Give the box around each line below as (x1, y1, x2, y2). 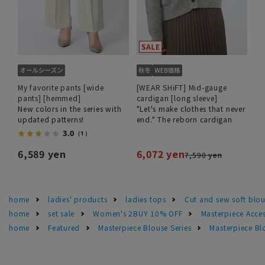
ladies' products (48, 193, 108, 204)
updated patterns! (18, 114, 85, 124)
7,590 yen (185, 149, 222, 160)
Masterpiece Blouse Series (98, 222, 192, 232)
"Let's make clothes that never (136, 103, 245, 114)
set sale (48, 208, 75, 218)
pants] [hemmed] (18, 92, 81, 103)
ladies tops (125, 193, 166, 204)
